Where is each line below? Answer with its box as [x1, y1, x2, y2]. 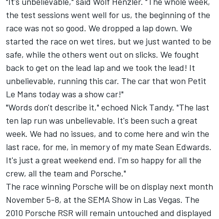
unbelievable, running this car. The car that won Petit [6, 75, 206, 87]
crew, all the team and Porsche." [6, 168, 126, 179]
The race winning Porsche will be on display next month [6, 181, 213, 192]
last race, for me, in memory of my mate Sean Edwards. [6, 141, 212, 153]
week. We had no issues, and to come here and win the [6, 128, 209, 139]
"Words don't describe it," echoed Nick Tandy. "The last [6, 102, 209, 113]
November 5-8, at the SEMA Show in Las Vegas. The [6, 194, 199, 205]
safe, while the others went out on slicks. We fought [6, 49, 199, 60]
